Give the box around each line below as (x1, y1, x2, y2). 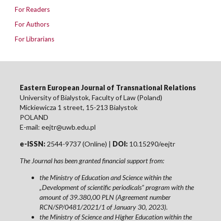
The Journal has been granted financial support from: (20, 156, 164, 165)
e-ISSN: (20, 140, 45, 148)
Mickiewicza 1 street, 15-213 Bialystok (20, 103, 138, 112)
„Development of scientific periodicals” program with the (39, 183, 194, 192)
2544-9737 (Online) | (45, 140, 112, 148)
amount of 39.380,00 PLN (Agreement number (39, 193, 171, 202)
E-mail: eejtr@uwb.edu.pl (20, 123, 96, 132)
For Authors (15, 20, 49, 29)
